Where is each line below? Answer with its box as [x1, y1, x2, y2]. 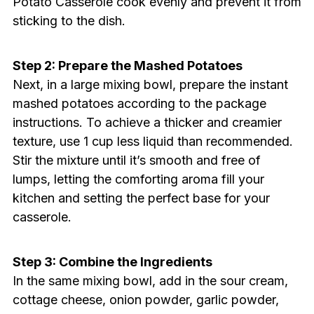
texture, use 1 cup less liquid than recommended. [12, 134, 293, 149]
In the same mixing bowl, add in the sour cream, [12, 273, 288, 289]
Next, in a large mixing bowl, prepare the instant [12, 77, 288, 93]
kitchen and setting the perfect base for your [12, 191, 270, 206]
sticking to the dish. [12, 13, 125, 29]
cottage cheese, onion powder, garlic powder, [12, 292, 279, 308]
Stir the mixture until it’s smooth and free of [12, 153, 261, 168]
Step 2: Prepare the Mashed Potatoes [12, 58, 243, 74]
